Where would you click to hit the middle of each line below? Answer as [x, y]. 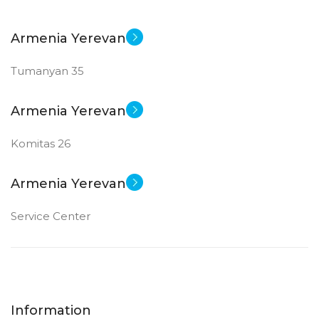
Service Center [51, 216]
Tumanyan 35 [47, 71]
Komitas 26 [41, 144]
